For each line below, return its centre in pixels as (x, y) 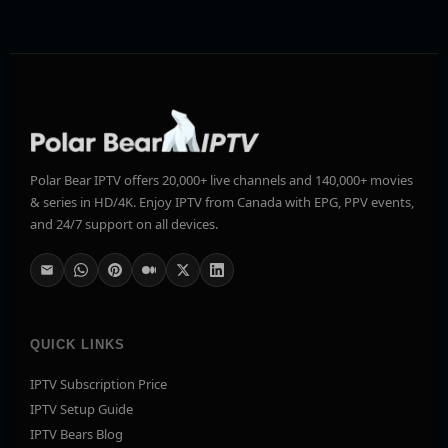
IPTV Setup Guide (81, 408)
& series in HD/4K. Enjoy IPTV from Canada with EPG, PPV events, (222, 201)
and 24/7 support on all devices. (124, 223)
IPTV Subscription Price (98, 383)
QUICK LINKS (78, 344)
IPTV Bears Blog (76, 433)
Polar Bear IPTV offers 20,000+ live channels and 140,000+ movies (221, 179)
